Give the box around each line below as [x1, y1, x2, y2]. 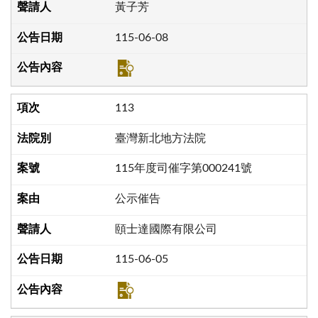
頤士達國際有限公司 [114, 223, 217, 235]
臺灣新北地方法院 [114, 132, 206, 144]
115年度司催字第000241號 [114, 163, 252, 175]
